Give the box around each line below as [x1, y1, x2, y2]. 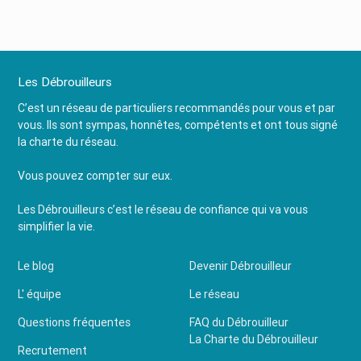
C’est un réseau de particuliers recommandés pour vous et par [18, 101, 336, 115]
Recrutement [18, 343, 88, 358]
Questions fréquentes [18, 315, 131, 330]
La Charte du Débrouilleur [189, 332, 318, 346]
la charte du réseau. [18, 135, 119, 149]
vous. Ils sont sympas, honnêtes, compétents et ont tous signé [18, 118, 338, 132]
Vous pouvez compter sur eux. [18, 168, 173, 183]
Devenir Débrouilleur [189, 259, 292, 273]
